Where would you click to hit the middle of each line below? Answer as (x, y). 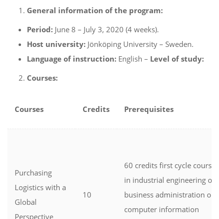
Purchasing (33, 173)
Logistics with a (40, 187)
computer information (162, 209)
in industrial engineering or (170, 180)
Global (26, 202)
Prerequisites (149, 109)
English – (134, 59)
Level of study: (177, 59)
